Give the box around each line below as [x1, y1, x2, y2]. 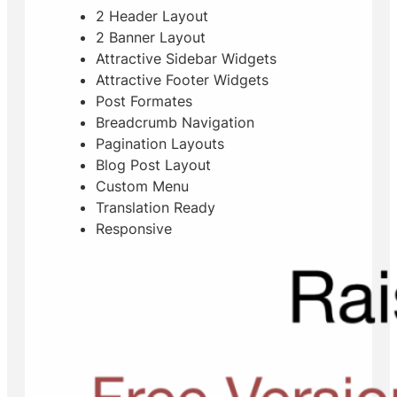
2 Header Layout [96, 7, 208, 25]
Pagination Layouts [96, 135, 224, 152]
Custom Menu [96, 177, 189, 195]
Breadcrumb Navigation [96, 113, 254, 131]
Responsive [96, 220, 172, 237]
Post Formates [96, 92, 192, 110]
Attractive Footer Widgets [96, 71, 269, 89]
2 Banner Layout [96, 28, 206, 46]
